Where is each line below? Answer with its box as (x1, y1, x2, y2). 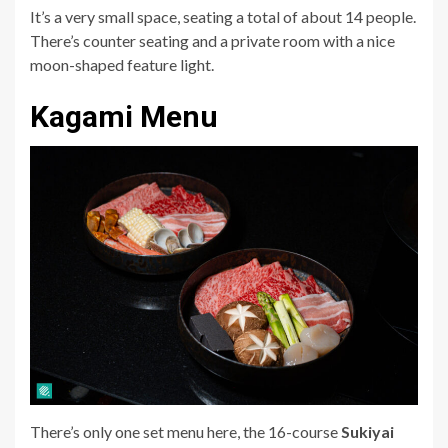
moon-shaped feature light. (30, 55, 217, 75)
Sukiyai (341, 421, 394, 441)
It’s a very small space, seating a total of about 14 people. (30, 7, 416, 27)
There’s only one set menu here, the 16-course (30, 421, 341, 441)
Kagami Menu (30, 99, 225, 135)
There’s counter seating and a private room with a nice (30, 31, 395, 51)
